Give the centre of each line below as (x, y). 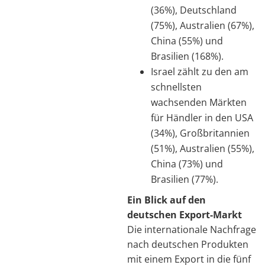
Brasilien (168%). (187, 56)
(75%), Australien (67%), (203, 25)
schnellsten (176, 87)
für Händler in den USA (202, 117)
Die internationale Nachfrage (192, 229)
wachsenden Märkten (199, 102)
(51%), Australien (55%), (203, 148)
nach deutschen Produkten (188, 244)
